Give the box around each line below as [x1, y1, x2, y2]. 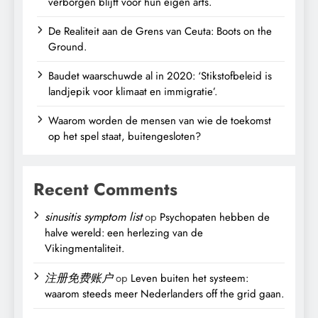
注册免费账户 [45, 269, 113, 286]
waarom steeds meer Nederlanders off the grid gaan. [45, 285, 284, 302]
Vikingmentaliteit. [45, 240, 124, 256]
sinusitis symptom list [45, 208, 142, 225]
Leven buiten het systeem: [131, 270, 248, 286]
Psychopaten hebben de [160, 209, 270, 225]
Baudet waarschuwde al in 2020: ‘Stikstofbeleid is [48, 67, 272, 84]
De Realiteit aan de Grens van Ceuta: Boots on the [48, 23, 272, 39]
